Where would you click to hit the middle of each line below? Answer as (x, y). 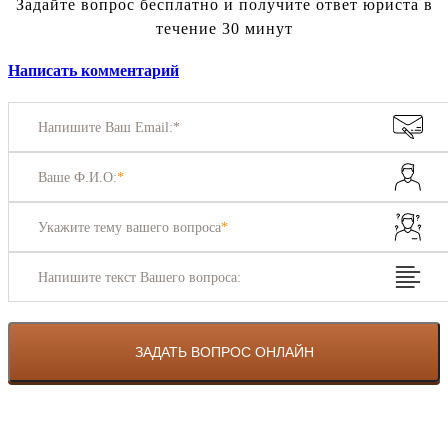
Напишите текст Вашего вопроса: (139, 277)
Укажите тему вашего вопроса (129, 227)
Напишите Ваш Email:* (109, 127)
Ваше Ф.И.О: (77, 177)
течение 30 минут (224, 28)
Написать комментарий (93, 71)
